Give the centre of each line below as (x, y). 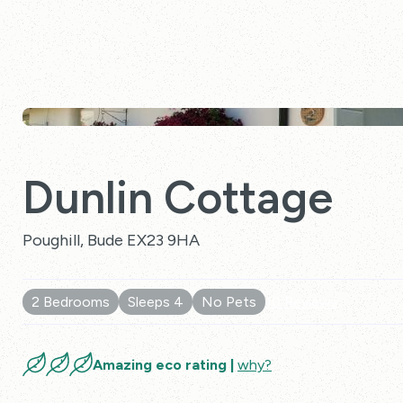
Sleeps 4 (156, 302)
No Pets (229, 302)
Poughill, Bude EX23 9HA (111, 240)
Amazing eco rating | (165, 364)
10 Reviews (302, 302)
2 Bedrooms (71, 302)
